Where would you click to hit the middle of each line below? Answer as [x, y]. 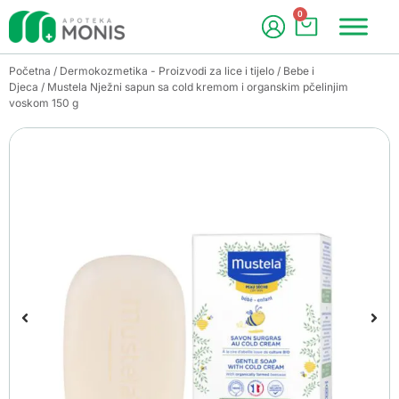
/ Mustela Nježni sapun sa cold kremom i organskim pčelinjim [193, 87]
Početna [30, 71]
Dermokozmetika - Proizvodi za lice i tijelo [167, 71]
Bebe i [299, 71]
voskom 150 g [44, 103]
